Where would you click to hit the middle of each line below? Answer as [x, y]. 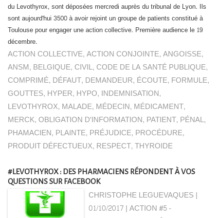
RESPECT [114, 146]
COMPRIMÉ [28, 81]
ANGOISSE [182, 54]
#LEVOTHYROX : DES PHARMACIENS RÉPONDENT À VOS [101, 172]
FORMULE [189, 81]
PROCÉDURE [159, 133]
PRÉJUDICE [110, 133]
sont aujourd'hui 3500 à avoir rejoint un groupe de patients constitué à [105, 18]
